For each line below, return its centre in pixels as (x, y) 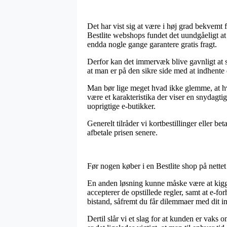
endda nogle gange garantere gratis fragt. (152, 45)
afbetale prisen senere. (122, 133)
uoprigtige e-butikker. (121, 106)
